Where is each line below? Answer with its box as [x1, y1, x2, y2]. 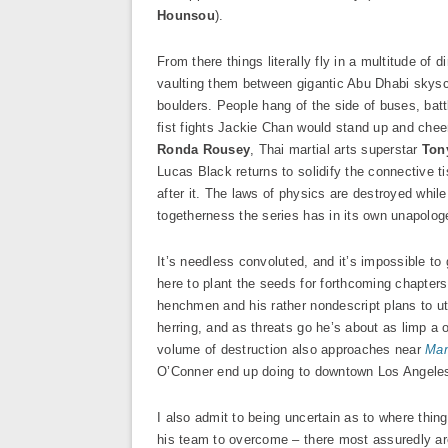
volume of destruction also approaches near [157, 342, 426, 357]
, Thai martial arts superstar [250, 142, 422, 157]
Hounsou [157, 8, 215, 23]
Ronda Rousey [157, 142, 251, 157]
